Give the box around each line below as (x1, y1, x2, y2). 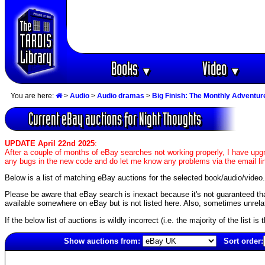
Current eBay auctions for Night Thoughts (28, 109, 201, 128)
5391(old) (5, 250, 37, 260)
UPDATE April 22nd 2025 (5, 138, 95, 148)
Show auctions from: (64, 236, 140, 245)
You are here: (11, 92, 56, 101)
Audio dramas (97, 92, 144, 101)
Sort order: (224, 236, 263, 245)
